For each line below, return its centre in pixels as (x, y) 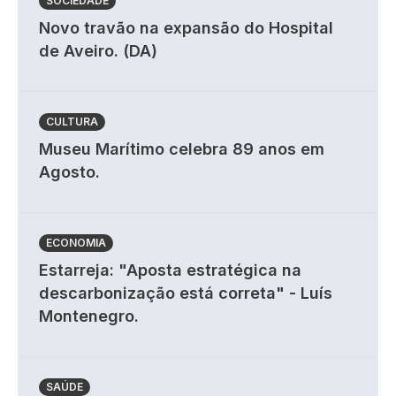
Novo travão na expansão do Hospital (186, 28)
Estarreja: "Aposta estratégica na (170, 270)
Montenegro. (89, 316)
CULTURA (72, 122)
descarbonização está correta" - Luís (186, 293)
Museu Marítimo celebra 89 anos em (182, 149)
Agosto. (69, 172)
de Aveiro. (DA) (98, 51)
